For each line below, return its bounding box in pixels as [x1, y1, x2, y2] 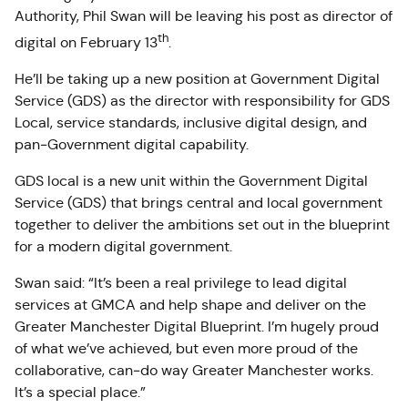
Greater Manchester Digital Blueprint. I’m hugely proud [15, 318, 379, 336]
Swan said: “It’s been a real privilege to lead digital [15, 274, 347, 292]
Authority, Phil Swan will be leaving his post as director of [15, 7, 393, 25]
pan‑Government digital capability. [15, 136, 249, 154]
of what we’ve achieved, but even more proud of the [15, 340, 358, 358]
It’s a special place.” [15, 383, 146, 402]
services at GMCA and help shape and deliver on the [15, 296, 366, 314]
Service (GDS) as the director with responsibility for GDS [15, 92, 390, 110]
